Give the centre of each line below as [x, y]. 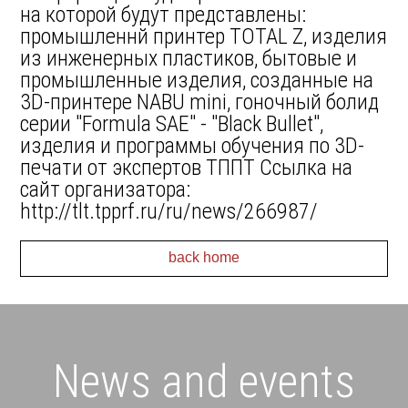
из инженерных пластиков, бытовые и [189, 58]
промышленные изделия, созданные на [197, 80]
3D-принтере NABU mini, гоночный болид [200, 102]
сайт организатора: [106, 189]
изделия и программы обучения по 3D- [193, 146]
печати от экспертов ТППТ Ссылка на [187, 168]
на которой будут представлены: [163, 15]
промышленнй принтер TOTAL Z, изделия [204, 36]
